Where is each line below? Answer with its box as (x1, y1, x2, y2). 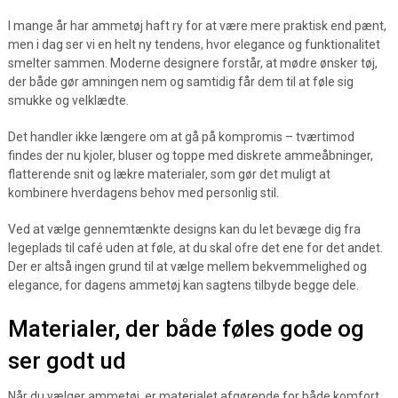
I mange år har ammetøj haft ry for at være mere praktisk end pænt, (7, 19, 386, 33)
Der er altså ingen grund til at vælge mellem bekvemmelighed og (7, 259, 367, 274)
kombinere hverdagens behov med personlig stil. (7, 186, 279, 200)
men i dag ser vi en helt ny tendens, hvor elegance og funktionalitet (7, 37, 380, 52)
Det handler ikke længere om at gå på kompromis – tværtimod (7, 130, 354, 144)
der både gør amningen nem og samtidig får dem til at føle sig (7, 75, 354, 89)
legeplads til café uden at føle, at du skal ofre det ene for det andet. (7, 241, 383, 255)
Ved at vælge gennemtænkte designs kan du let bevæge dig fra (7, 222, 361, 236)
